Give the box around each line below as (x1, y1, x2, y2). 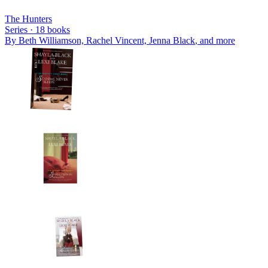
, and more (195, 35, 235, 45)
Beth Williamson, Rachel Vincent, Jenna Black (19, 35, 195, 45)
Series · (5, 24, 35, 35)
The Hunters (5, 13, 52, 24)
